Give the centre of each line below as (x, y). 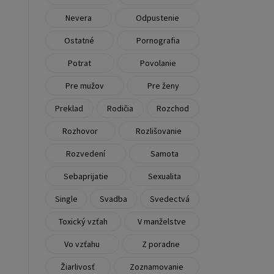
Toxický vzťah (83, 221)
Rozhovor (80, 131)
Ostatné (80, 40)
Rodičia (120, 108)
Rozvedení (85, 153)
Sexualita (164, 176)
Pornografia (158, 40)
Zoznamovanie (157, 266)
